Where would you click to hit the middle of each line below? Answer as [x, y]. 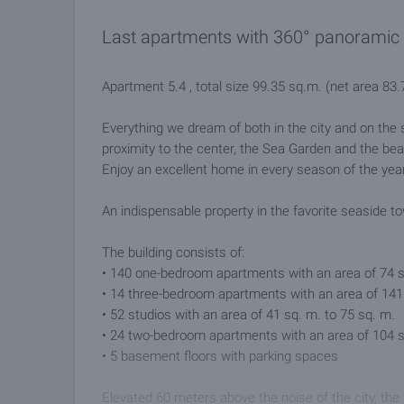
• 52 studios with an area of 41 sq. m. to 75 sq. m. [248, 315]
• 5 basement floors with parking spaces [220, 356]
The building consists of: [173, 252]
